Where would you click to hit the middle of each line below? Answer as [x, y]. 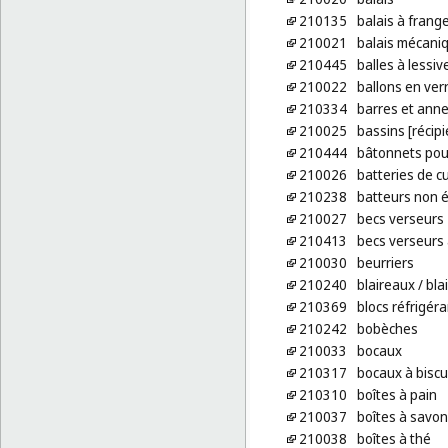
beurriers [385, 263]
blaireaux [385, 285]
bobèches [387, 329]
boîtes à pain [396, 395]
